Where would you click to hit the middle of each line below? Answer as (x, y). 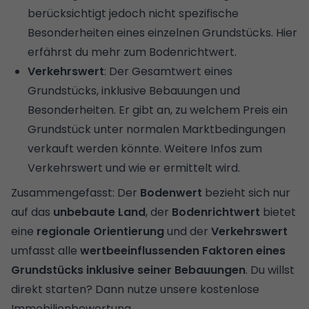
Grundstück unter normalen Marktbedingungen (157, 129)
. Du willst (270, 270)
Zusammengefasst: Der (76, 192)
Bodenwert (171, 192)
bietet (278, 212)
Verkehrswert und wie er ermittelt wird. (134, 168)
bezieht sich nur (246, 192)
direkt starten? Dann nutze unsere (106, 289)
